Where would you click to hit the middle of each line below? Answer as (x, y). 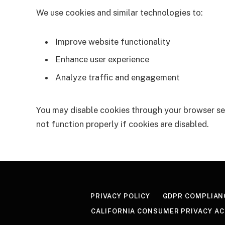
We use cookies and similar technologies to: (120, 13)
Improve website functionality (113, 41)
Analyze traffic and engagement (118, 77)
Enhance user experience (102, 60)
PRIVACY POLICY (120, 196)
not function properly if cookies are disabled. (123, 124)
